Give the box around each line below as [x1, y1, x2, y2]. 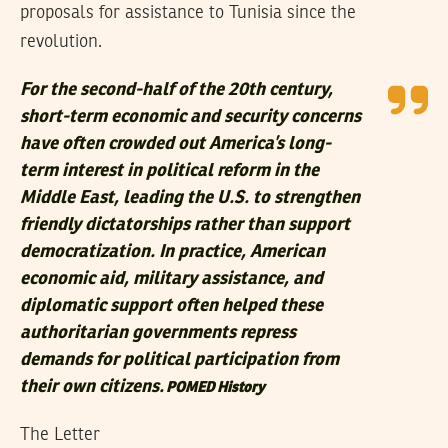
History [217, 380, 264, 395]
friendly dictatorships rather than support [20, 215, 350, 234]
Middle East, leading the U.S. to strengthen [20, 188, 360, 207]
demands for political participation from [20, 350, 339, 369]
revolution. [20, 32, 102, 51]
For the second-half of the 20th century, [20, 80, 333, 99]
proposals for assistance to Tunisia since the [20, 3, 356, 22]
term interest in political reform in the [20, 161, 319, 180]
